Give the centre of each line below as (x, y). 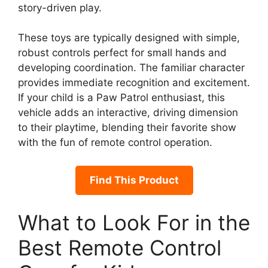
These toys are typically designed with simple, (129, 38)
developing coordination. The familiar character (131, 68)
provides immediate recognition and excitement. (134, 83)
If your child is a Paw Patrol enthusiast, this (121, 98)
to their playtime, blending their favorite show (127, 128)
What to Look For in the (134, 223)
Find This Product (134, 180)
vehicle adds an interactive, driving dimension (128, 113)
